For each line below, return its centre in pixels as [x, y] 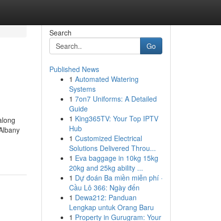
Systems [82, 89]
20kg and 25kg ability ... [106, 168]
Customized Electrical [108, 138]
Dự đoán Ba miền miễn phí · [119, 178]
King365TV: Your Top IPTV [116, 118]
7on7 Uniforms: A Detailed [116, 99]
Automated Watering [107, 79]
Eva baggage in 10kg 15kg [116, 158]
